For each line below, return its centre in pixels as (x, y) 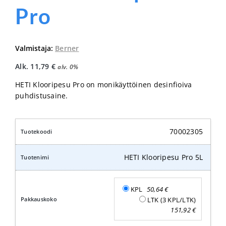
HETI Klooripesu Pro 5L (163, 157)
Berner (67, 48)
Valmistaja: (35, 48)
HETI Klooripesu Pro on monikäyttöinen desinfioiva (104, 85)
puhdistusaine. (42, 96)
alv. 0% (68, 67)
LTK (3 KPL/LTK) (172, 200)
